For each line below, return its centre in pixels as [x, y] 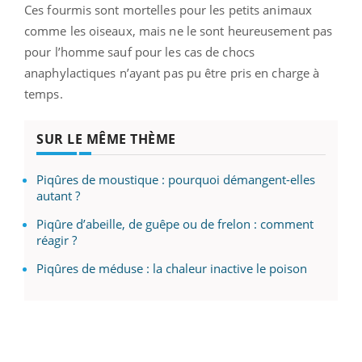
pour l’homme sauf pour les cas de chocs [139, 52]
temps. [44, 94]
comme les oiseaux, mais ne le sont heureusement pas [179, 31]
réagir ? [57, 240]
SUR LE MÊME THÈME [106, 139]
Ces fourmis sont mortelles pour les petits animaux [168, 10]
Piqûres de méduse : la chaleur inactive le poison [172, 269]
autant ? [58, 196]
